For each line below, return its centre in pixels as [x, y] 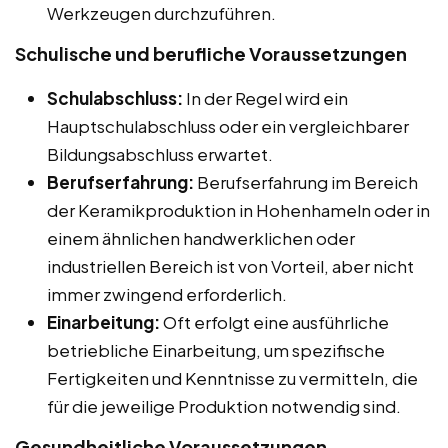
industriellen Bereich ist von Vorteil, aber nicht [230, 265]
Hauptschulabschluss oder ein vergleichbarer [228, 125]
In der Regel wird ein [265, 97]
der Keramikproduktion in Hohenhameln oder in [238, 209]
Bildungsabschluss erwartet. [160, 153]
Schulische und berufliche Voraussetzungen [211, 53]
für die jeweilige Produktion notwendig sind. [224, 405]
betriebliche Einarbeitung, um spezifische [216, 349]
